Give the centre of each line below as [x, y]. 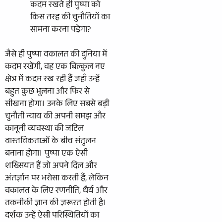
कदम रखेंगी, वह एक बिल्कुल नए [55, 68]
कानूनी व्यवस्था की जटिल [44, 130]
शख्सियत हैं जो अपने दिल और [51, 167]
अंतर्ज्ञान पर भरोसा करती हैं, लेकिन [57, 179]
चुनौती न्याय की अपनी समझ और [55, 117]
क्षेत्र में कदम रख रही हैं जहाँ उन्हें [52, 80]
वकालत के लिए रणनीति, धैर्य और [56, 192]
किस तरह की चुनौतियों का [70, 18]
